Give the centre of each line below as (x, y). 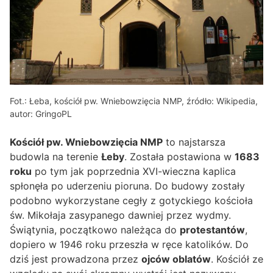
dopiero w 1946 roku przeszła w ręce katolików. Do (129, 244)
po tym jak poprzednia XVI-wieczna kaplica (134, 171)
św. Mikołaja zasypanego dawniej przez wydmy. (120, 215)
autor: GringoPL (41, 113)
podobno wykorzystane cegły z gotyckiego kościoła (131, 200)
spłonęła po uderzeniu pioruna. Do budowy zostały (127, 186)
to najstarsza (194, 142)
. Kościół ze (237, 259)
